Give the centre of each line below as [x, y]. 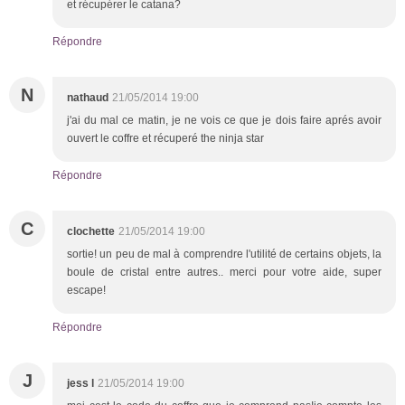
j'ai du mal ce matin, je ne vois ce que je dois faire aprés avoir [224, 120]
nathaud [88, 97]
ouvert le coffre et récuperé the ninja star [165, 138]
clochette [91, 231]
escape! [86, 290]
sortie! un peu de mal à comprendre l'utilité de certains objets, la [224, 254]
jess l [80, 383]
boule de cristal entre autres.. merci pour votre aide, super [224, 272]
